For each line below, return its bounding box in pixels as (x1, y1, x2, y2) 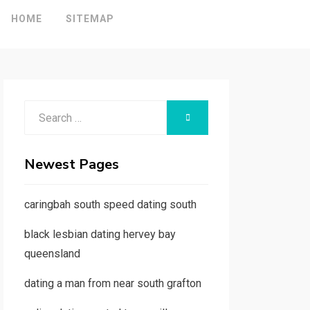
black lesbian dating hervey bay (24, 228, 176, 241)
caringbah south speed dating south (24, 198, 197, 211)
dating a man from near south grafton (24, 277, 201, 290)
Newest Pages (24, 155, 119, 174)
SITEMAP (65, 13, 114, 24)
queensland (24, 247, 80, 260)
